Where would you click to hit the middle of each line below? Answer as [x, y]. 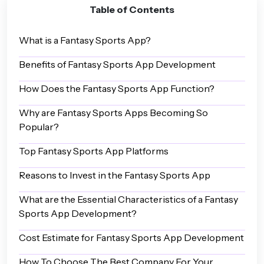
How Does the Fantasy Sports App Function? [117, 88]
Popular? [39, 127]
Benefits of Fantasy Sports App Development [117, 64]
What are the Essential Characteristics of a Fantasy [128, 199]
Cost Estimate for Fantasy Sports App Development [131, 237]
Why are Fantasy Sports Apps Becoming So [113, 113]
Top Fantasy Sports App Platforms [94, 151]
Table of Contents [132, 9]
